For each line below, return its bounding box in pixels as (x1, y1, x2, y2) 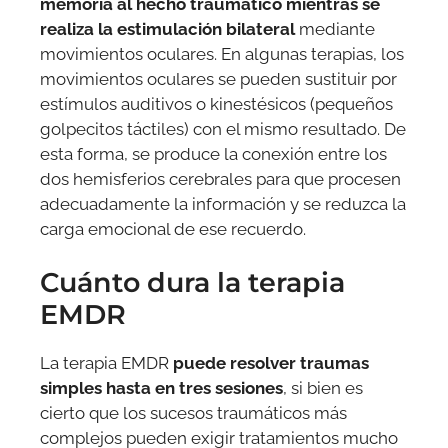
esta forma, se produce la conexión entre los (40, 143, 387, 164)
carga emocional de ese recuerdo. (40, 218, 306, 239)
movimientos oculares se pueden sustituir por (40, 68, 397, 89)
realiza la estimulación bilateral (40, 18, 295, 39)
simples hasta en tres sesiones (40, 378, 283, 399)
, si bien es (283, 378, 363, 399)
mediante (295, 18, 375, 39)
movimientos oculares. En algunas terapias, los (40, 43, 404, 64)
